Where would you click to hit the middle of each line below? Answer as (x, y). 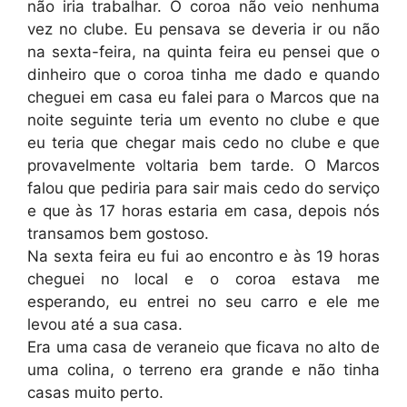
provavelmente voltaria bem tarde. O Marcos (203, 165)
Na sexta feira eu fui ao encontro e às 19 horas (203, 256)
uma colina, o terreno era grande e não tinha (203, 369)
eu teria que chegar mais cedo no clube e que (203, 142)
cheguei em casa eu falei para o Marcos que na (203, 97)
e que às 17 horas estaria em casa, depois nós (203, 210)
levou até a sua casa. (105, 324)
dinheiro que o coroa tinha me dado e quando (203, 74)
